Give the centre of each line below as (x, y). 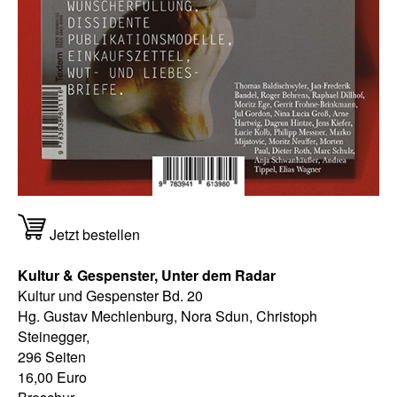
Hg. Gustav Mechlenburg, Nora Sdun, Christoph (167, 315)
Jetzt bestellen (94, 234)
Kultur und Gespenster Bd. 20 (110, 295)
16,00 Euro (52, 377)
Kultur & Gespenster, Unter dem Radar (147, 275)
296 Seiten (52, 356)
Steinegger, (54, 336)
